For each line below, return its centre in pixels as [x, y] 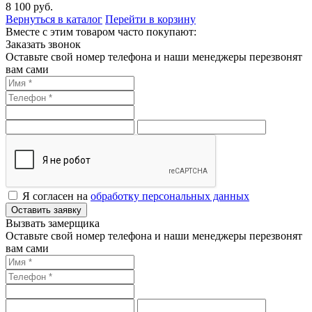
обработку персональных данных [170, 196]
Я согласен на [56, 196]
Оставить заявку [46, 210]
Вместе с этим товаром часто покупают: [101, 32]
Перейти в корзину [150, 19]
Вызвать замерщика [53, 224]
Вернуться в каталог [54, 19]
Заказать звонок [43, 45]
